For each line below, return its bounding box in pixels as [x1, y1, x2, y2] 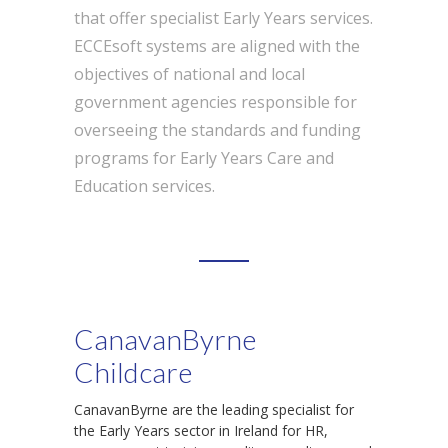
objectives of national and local [74, 63, 305, 85]
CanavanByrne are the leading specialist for [74, 400, 354, 419]
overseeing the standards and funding [74, 119, 361, 141]
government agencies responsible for [74, 91, 357, 113]
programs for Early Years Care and [74, 147, 334, 169]
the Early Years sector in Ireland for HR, [74, 421, 328, 440]
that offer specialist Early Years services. [74, 7, 373, 29]
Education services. [74, 175, 215, 197]
